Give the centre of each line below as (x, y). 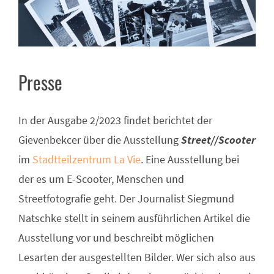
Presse (40, 82)
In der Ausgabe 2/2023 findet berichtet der (115, 120)
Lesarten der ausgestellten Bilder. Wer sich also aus (137, 257)
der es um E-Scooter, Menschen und (101, 179)
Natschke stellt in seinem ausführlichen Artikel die (134, 218)
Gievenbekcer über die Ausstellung (100, 139)
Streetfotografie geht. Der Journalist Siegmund (126, 198)
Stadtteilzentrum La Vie (87, 159)
